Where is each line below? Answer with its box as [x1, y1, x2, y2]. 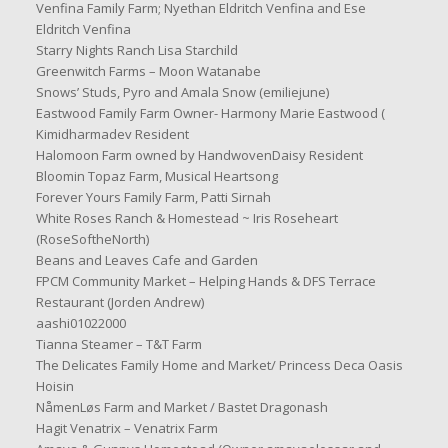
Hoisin [35, 377, 74, 396]
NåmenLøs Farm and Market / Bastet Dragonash [35, 398, 328, 417]
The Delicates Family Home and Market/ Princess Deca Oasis [35, 356, 403, 375]
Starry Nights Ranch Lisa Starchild [35, 41, 238, 60]
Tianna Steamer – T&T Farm [35, 335, 202, 354]
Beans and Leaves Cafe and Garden [35, 251, 258, 270]
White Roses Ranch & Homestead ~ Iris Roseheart [35, 209, 338, 228]
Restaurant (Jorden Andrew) [35, 293, 204, 312]
